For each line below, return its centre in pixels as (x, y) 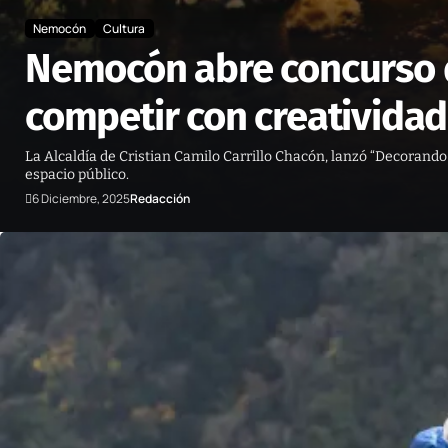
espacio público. (77, 175)
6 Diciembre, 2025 (81, 199)
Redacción (160, 199)
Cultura (124, 28)
